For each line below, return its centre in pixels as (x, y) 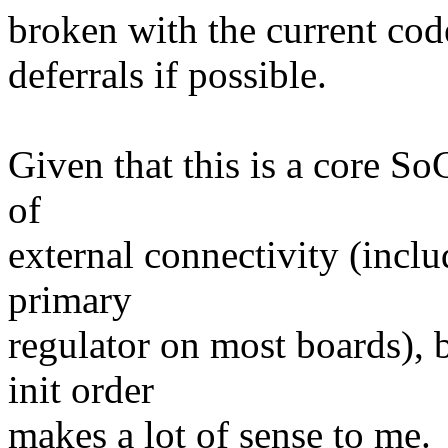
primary (70, 300)
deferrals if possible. (167, 75)
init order (81, 390)
